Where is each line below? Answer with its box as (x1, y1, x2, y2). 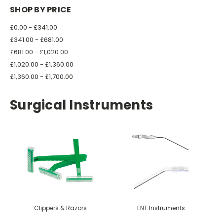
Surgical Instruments (10, 96, 153, 114)
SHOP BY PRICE (10, 3, 72, 15)
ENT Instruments (137, 203, 185, 212)
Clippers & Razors (34, 203, 87, 212)
